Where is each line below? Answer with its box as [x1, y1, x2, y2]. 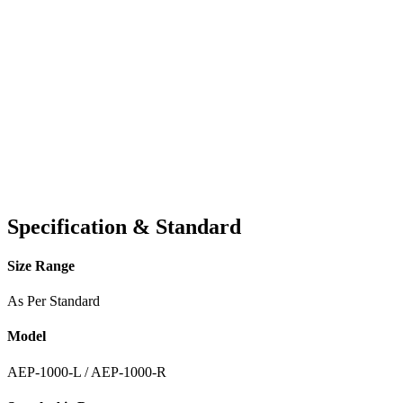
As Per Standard [7, 293, 100, 309]
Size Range [7, 257, 75, 273]
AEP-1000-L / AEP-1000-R [7, 363, 166, 380]
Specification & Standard [7, 214, 241, 238]
